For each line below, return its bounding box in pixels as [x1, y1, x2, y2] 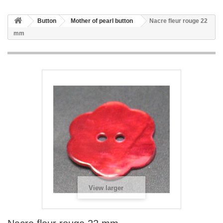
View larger [88, 184, 123, 192]
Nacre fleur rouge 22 [149, 17, 208, 24]
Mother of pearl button [71, 17, 133, 24]
